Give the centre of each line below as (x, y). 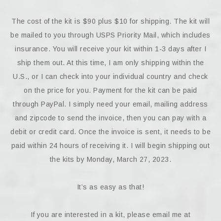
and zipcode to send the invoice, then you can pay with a (110, 118)
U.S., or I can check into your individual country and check (110, 76)
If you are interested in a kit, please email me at (110, 215)
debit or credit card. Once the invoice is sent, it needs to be (110, 132)
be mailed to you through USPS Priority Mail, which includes (110, 35)
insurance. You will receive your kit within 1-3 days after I (110, 49)
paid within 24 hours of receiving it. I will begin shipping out (110, 146)
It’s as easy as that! (110, 187)
